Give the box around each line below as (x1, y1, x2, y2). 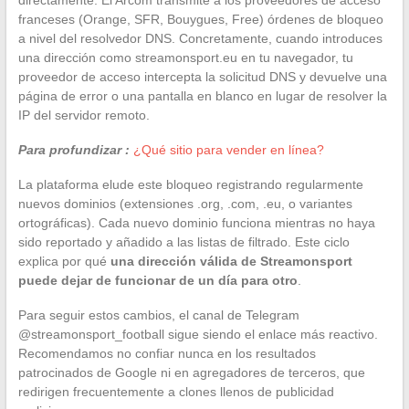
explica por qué (17, 253, 110, 268)
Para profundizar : (17, 142, 130, 157)
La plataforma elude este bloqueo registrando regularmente (17, 176, 363, 192)
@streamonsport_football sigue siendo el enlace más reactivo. (17, 326, 378, 341)
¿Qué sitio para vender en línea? (132, 142, 324, 157)
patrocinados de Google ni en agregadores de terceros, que (17, 364, 365, 380)
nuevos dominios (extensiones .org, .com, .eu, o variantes (17, 195, 352, 211)
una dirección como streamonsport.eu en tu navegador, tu (17, 49, 353, 65)
